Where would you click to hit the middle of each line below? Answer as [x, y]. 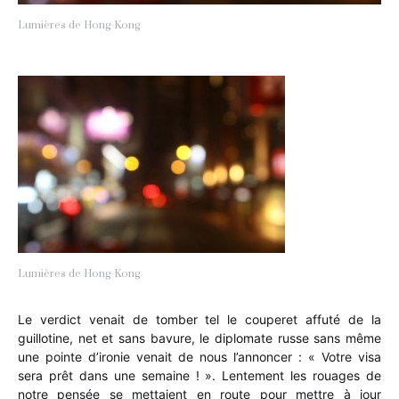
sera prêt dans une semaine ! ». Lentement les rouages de [199, 375]
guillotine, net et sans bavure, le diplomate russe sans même [199, 338]
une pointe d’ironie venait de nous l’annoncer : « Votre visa [199, 356]
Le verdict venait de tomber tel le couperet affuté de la [199, 319]
